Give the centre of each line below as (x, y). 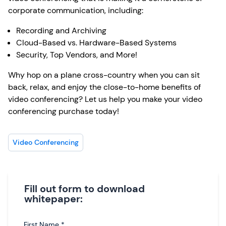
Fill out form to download (84, 189)
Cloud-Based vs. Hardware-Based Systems (96, 43)
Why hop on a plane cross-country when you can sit (104, 75)
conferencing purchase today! (64, 111)
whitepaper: (53, 199)
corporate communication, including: (76, 10)
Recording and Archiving (61, 31)
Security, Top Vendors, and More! (77, 55)
